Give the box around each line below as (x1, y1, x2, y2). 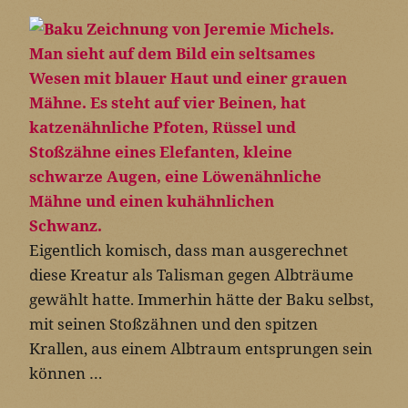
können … (29, 362, 103, 383)
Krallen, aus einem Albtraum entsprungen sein (29, 337, 372, 359)
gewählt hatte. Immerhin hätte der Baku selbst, (29, 288, 373, 310)
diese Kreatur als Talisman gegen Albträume (29, 263, 353, 285)
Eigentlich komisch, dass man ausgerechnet (29, 239, 348, 260)
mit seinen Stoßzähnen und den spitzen (29, 312, 318, 334)
